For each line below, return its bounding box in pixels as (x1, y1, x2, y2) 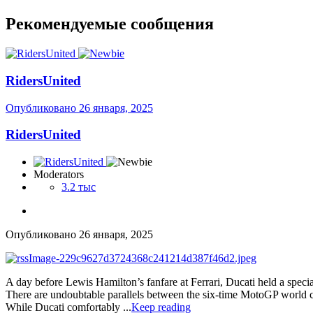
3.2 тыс (61, 181, 96, 194)
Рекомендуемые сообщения (6, 15, 214, 34)
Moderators (34, 168, 84, 181)
